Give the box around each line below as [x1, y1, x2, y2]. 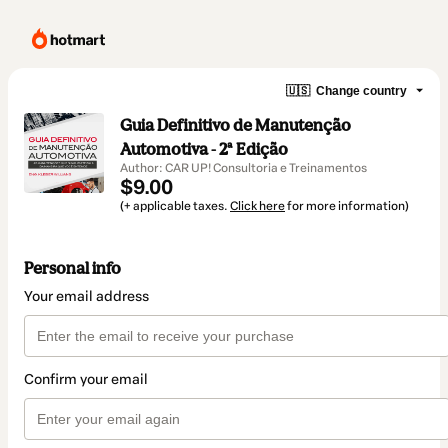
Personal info [24, 258, 121, 279]
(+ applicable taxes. [120, 199, 230, 213]
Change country [316, 83, 407, 98]
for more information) [285, 199, 409, 213]
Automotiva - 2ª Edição [120, 139, 288, 159]
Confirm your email [24, 371, 148, 389]
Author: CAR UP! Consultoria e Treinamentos [120, 161, 367, 175]
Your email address [24, 288, 149, 306]
